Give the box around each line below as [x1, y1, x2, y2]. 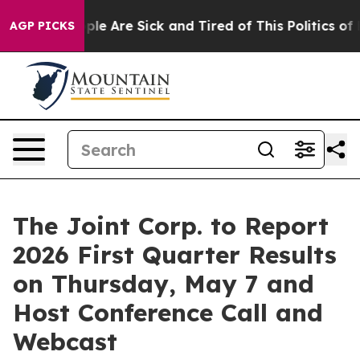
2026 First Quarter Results [13, 239, 337, 270]
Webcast [13, 326, 117, 357]
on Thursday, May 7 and [13, 268, 314, 299]
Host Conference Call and [13, 297, 323, 328]
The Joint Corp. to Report [13, 211, 329, 241]
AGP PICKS [10, 18, 75, 33]
